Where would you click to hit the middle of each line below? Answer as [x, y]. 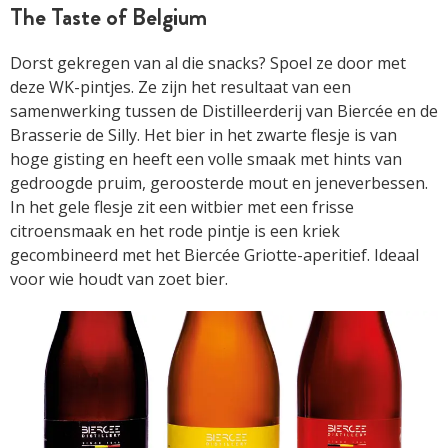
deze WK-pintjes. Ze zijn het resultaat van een [180, 86]
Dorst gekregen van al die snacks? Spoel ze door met [208, 62]
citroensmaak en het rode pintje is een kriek [175, 230]
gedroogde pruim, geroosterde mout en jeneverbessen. [219, 182]
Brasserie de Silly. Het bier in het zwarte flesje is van [203, 134]
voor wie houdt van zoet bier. [119, 278]
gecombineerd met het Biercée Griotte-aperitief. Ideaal [214, 254]
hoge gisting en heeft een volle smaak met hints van [206, 158]
